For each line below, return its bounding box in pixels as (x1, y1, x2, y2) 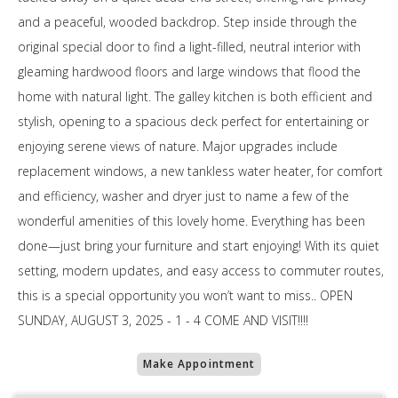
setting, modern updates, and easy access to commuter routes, (18, 262, 384, 279)
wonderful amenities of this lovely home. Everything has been (18, 212, 365, 229)
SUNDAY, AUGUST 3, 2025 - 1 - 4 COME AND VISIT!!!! (18, 312, 308, 329)
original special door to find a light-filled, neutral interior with (18, 38, 361, 55)
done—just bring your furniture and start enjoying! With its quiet (18, 237, 379, 254)
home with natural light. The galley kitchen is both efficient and (18, 88, 372, 105)
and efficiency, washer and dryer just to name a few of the (18, 187, 349, 204)
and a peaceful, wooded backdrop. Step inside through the (18, 13, 357, 30)
